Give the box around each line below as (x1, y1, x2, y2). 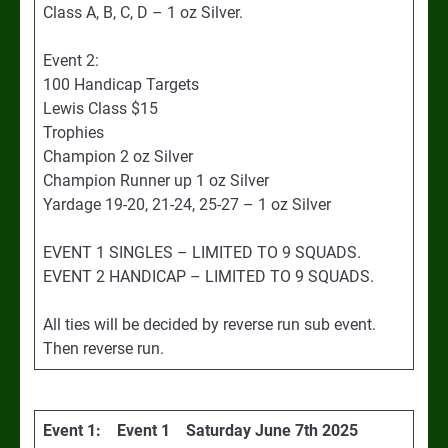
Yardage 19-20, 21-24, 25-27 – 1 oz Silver (43, 194, 331, 214)
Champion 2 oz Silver (43, 146, 193, 166)
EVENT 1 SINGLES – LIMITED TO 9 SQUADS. (43, 242, 361, 262)
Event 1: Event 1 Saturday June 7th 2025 (43, 420, 358, 440)
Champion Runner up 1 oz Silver (43, 170, 269, 190)
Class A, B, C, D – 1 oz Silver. (43, 2, 243, 22)
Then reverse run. (43, 338, 164, 358)
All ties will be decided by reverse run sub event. (43, 314, 376, 334)
